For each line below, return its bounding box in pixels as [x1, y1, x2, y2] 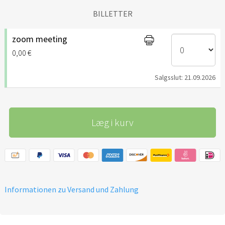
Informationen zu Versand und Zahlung [5, 184, 139, 195]
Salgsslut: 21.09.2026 [155, 72, 215, 82]
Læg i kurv [91, 116, 134, 129]
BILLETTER [92, 8, 133, 19]
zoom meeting [12, 33, 67, 45]
